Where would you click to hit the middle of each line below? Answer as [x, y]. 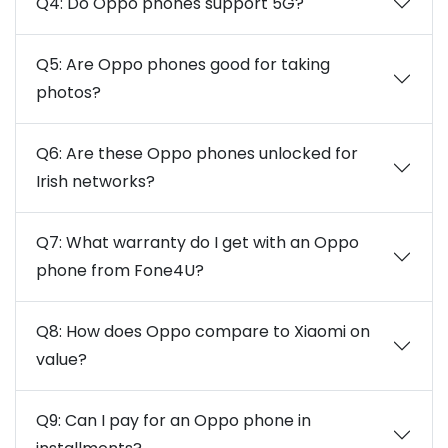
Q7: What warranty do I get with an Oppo [197, 242]
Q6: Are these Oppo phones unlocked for [197, 153]
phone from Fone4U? [120, 270]
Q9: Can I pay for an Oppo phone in [173, 420]
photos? [68, 92]
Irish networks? [95, 181]
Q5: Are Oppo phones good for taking [183, 64]
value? [61, 359]
